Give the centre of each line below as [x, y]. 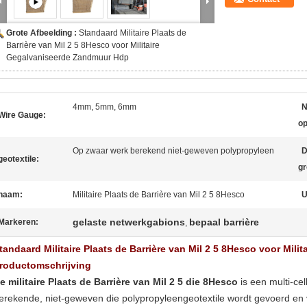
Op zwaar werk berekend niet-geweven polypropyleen [173, 151]
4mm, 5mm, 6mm [105, 107]
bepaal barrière [224, 222]
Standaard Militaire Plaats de [133, 33]
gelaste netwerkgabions [129, 222]
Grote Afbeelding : [42, 33]
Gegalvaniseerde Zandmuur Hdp [67, 58]
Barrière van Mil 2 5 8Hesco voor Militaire [83, 45]
